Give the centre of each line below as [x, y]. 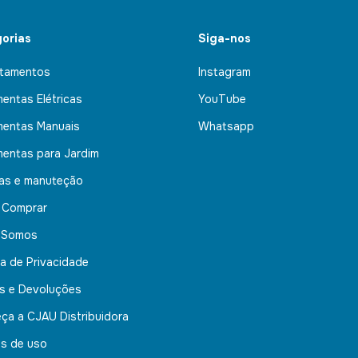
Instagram [225, 72]
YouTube [222, 99]
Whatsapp [226, 126]
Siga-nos [225, 38]
